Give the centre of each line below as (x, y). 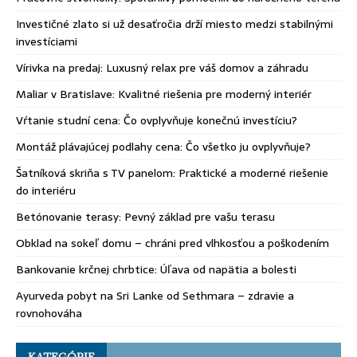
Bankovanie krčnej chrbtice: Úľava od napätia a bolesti (156, 269)
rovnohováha (49, 313)
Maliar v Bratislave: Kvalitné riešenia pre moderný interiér (164, 94)
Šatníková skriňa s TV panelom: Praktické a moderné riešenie (172, 173)
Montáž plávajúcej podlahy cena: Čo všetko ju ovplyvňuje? (163, 146)
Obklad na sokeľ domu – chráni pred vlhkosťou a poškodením (173, 243)
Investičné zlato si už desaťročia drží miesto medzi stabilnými (175, 24)
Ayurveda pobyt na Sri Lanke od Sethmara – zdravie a (155, 295)
